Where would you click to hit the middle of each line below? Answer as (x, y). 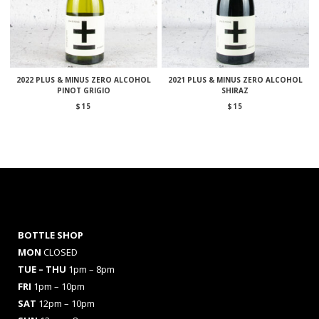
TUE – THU (43, 269)
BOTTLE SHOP (51, 235)
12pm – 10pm (67, 303)
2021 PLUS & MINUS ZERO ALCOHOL (235, 79)
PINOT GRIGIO (84, 90)
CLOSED (61, 252)
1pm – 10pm (59, 286)
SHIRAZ (235, 90)
